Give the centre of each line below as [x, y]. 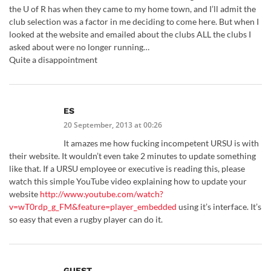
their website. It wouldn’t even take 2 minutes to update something [132, 156]
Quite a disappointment [53, 60]
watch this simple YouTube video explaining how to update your [128, 181]
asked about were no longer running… [79, 47]
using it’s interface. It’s [219, 207]
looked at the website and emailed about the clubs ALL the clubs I [130, 34]
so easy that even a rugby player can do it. [86, 220]
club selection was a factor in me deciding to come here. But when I [134, 22]
